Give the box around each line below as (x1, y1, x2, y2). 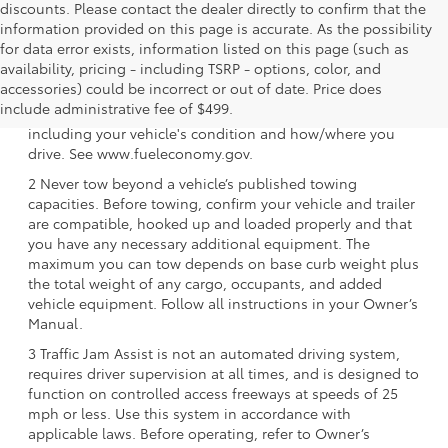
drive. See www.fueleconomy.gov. (28, 142, 253, 163)
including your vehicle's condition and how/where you (28, 122, 395, 143)
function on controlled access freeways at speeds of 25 (28, 382, 398, 403)
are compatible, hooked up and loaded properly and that (28, 212, 412, 233)
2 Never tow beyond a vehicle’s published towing (28, 172, 357, 193)
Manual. (28, 312, 83, 333)
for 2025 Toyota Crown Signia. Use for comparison (28, 82, 365, 103)
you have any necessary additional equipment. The (28, 232, 370, 253)
